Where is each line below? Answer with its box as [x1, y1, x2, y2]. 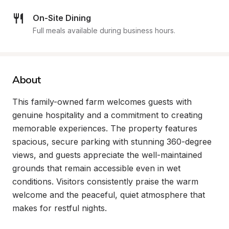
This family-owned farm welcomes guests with [12, 97, 192, 107]
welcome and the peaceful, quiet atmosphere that [12, 190, 205, 200]
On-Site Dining [33, 13, 91, 23]
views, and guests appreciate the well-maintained [12, 150, 202, 160]
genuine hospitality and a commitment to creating [12, 110, 202, 120]
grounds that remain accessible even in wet [12, 163, 180, 173]
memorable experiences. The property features [12, 123, 197, 133]
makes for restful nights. [12, 203, 107, 213]
